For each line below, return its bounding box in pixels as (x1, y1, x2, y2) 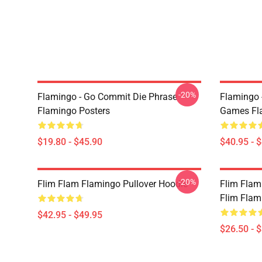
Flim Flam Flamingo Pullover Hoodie (37, 178, 188, 189)
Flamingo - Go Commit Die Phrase (37, 91, 177, 102)
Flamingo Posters (37, 105, 110, 116)
